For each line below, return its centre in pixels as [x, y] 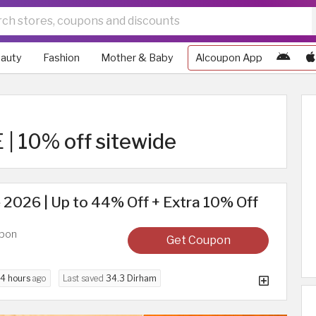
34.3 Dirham [131, 278]
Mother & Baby [137, 58]
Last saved [84, 278]
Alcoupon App [229, 58]
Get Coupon [198, 240]
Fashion [61, 58]
